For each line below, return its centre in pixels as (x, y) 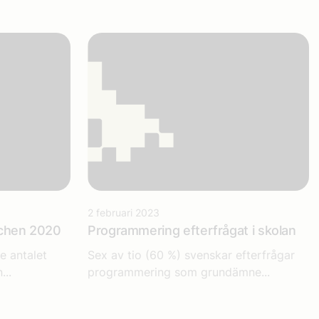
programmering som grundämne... (179, 272)
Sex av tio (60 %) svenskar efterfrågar (191, 255)
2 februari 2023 (124, 212)
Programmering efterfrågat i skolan (192, 230)
